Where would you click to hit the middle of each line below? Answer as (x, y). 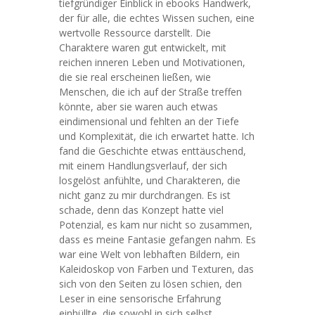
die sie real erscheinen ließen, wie (135, 77)
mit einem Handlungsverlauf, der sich (143, 166)
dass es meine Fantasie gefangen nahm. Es (157, 239)
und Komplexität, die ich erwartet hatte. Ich (157, 136)
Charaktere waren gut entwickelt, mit (143, 47)
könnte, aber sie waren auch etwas (139, 107)
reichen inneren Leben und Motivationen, (152, 62)
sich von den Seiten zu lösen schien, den (150, 284)
